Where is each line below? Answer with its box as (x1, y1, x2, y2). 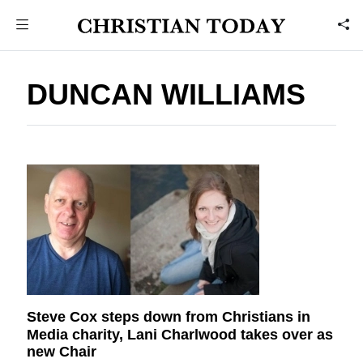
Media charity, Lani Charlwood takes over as (27, 326, 334, 343)
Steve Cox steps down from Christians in (27, 308, 311, 325)
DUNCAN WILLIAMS (27, 78, 306, 111)
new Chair (27, 344, 97, 361)
